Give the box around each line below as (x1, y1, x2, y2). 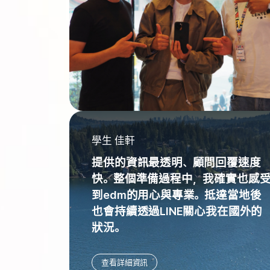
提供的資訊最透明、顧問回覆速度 (92, 155, 261, 169)
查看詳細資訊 (101, 257, 148, 267)
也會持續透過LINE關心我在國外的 (92, 204, 263, 218)
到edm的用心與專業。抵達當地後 (92, 188, 262, 201)
